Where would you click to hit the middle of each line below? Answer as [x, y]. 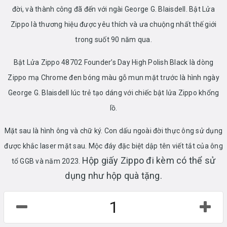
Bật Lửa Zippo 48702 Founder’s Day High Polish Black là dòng [113, 62]
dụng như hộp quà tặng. [113, 175]
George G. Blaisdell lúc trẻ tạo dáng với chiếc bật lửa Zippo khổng [113, 92]
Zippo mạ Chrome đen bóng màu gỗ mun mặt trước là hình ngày [113, 77]
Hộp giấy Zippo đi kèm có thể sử [149, 160]
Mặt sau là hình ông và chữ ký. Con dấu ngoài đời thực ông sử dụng [113, 130]
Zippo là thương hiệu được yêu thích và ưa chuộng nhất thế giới [113, 24]
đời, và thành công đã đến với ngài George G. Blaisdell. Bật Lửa [113, 9]
